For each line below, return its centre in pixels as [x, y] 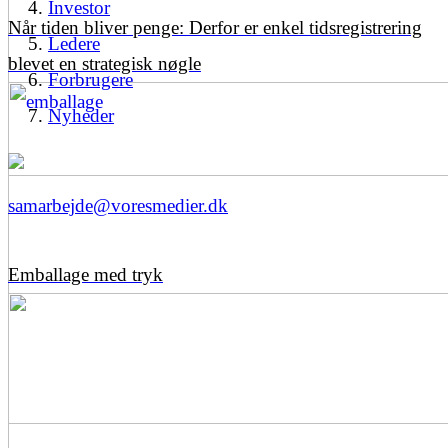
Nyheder [81, 115]
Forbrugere [90, 79]
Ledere [74, 43]
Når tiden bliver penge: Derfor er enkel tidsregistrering [215, 27]
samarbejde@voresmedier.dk [118, 205]
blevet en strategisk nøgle [104, 63]
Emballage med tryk [85, 274]
